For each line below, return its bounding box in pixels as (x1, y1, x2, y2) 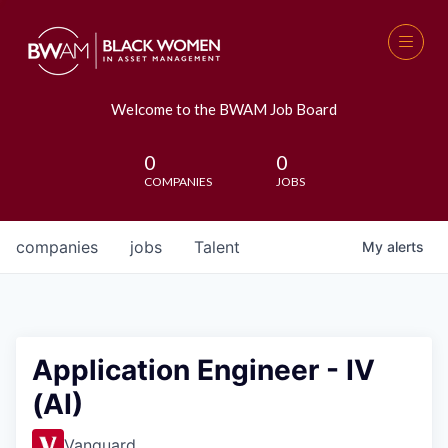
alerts (387, 238, 424, 255)
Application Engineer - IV (32, 353, 375, 387)
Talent (194, 237, 240, 257)
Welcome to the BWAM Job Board (111, 100, 337, 118)
